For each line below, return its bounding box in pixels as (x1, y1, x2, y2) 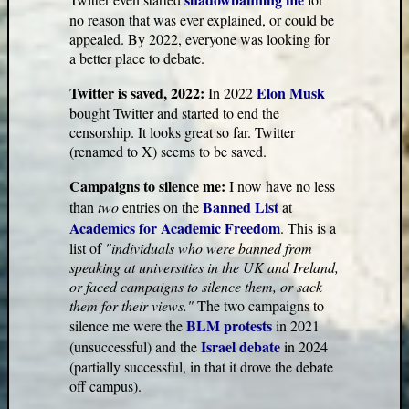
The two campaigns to (197, 296, 325, 315)
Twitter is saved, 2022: (69, 82, 209, 103)
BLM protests (186, 315, 273, 336)
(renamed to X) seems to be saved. (69, 142, 267, 161)
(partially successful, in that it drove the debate (69, 357, 334, 376)
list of (69, 238, 106, 257)
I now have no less (229, 176, 336, 195)
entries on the (122, 197, 204, 216)
